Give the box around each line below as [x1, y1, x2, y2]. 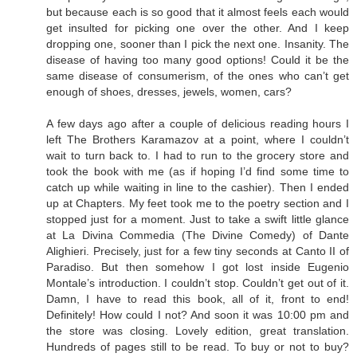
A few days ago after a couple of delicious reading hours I [46, 117, 349, 131]
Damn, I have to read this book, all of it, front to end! [46, 292, 349, 306]
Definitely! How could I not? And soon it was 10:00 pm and [46, 308, 349, 322]
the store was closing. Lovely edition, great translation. [46, 324, 349, 338]
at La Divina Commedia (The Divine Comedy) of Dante [46, 229, 349, 242]
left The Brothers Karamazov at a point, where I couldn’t [46, 133, 349, 147]
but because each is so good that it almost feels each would [46, 6, 349, 19]
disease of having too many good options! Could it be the [46, 53, 349, 67]
